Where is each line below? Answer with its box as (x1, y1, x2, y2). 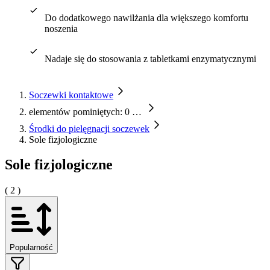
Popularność (10, 243, 53, 253)
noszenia (44, 23, 78, 34)
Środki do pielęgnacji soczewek (29, 123, 149, 134)
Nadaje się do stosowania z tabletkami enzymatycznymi (44, 53, 256, 64)
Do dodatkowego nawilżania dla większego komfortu (44, 12, 248, 23)
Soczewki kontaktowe (29, 89, 113, 100)
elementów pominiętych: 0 (29, 106, 130, 117)
